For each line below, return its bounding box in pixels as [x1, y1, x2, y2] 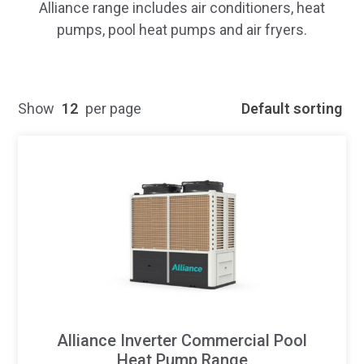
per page [85, 99, 142, 117]
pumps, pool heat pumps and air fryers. [57, 20, 307, 38]
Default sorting [240, 99, 342, 117]
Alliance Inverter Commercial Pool [57, 330, 307, 350]
